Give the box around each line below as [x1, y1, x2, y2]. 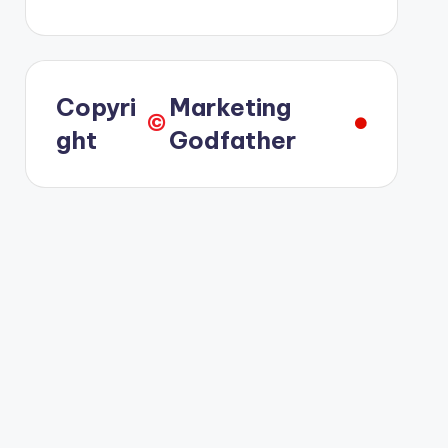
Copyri [55, 91, 136, 122]
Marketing [169, 91, 292, 122]
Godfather [169, 124, 297, 155]
